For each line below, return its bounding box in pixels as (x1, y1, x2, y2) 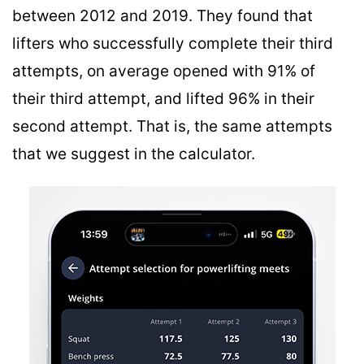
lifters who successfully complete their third (12, 34, 333, 54)
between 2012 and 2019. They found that (12, 6, 313, 26)
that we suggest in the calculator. (12, 145, 255, 164)
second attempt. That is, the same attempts (12, 117, 332, 136)
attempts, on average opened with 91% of (12, 62, 315, 81)
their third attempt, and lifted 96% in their (12, 89, 314, 109)
